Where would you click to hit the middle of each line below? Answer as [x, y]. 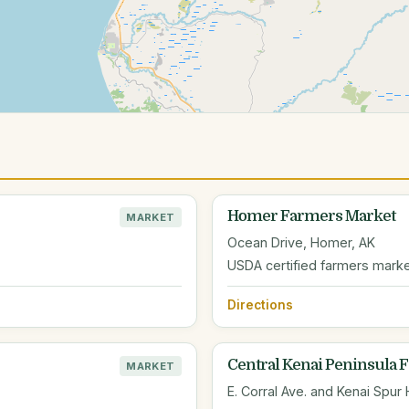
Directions [260, 305]
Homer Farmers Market [311, 216]
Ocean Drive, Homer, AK [301, 243]
